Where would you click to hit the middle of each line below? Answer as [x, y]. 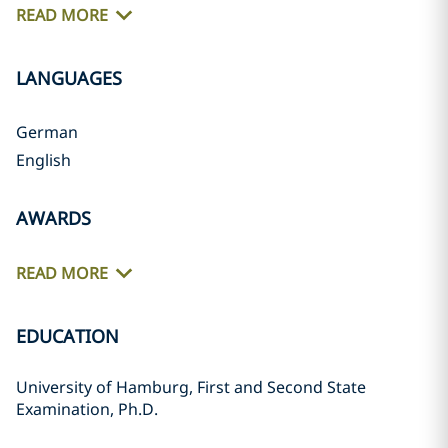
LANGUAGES [69, 78]
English [43, 160]
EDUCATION [67, 336]
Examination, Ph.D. [87, 409]
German [47, 132]
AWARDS [53, 218]
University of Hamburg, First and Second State [191, 387]
